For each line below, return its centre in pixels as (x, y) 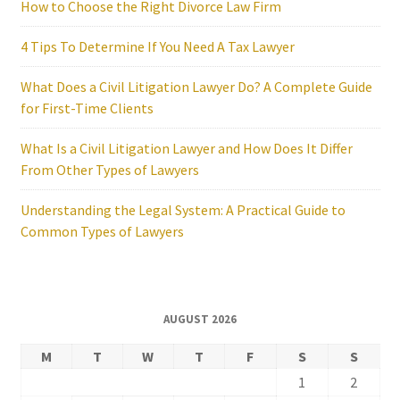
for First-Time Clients (87, 108)
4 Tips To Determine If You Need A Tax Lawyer (157, 46)
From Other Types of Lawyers (109, 169)
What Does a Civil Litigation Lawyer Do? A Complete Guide (196, 86)
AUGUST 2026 (200, 319)
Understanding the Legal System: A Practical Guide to (183, 209)
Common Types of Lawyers (102, 231)
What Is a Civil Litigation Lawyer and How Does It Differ (186, 148)
